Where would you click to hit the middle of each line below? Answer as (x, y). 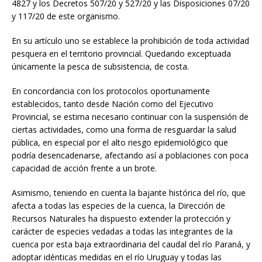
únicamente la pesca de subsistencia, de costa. (100, 66)
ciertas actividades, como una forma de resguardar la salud (124, 129)
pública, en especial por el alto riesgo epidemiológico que (120, 142)
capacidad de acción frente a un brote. (84, 168)
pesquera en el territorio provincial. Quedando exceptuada (121, 53)
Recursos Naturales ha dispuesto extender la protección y (121, 218)
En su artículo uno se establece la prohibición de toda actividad (130, 40)
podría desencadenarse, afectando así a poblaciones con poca (130, 155)
